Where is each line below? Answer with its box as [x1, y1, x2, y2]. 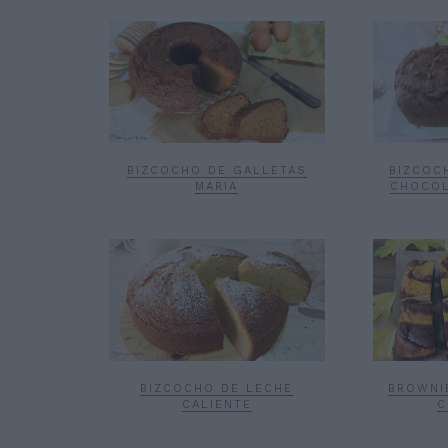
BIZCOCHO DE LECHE [140, 381, 294, 395]
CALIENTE [181, 397, 252, 411]
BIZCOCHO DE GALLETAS [126, 163, 307, 177]
